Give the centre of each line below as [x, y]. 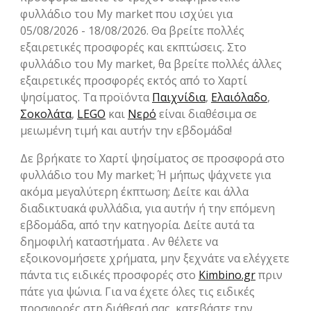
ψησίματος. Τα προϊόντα [86, 98]
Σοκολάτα [46, 114]
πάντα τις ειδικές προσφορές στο [109, 275]
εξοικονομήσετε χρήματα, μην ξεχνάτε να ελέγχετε [155, 259]
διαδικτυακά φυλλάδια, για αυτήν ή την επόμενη [148, 209]
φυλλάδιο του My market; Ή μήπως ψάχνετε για [145, 175]
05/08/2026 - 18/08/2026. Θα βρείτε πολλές [132, 31]
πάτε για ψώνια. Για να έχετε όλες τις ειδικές [137, 292]
